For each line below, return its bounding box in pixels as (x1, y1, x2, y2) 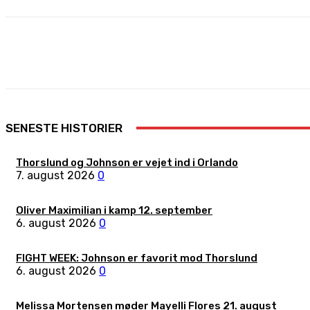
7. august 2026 (16, 169, 95, 182)
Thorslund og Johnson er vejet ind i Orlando (16, 156, 238, 169)
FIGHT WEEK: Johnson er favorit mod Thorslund (16, 252, 257, 264)
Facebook (138, 48, 176, 58)
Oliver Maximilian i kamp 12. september (16, 204, 212, 217)
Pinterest (271, 48, 308, 58)
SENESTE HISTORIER (6, 121, 122, 135)
